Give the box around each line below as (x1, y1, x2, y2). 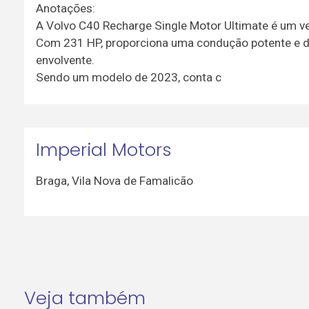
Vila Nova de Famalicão (71, 173, 193, 188)
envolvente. (35, 52, 94, 67)
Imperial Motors (35, 137, 172, 163)
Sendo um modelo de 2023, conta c (35, 70, 221, 84)
